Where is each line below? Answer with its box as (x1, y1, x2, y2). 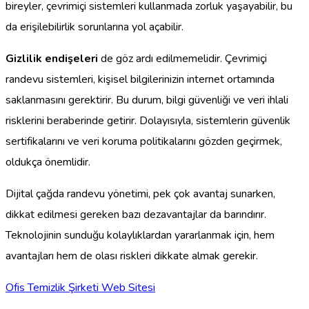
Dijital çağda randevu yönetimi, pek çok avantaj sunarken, (6, 186, 275, 201)
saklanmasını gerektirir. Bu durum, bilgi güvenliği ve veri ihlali (6, 92, 288, 108)
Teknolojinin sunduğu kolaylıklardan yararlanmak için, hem (6, 227, 275, 243)
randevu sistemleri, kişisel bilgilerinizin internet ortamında (6, 71, 275, 87)
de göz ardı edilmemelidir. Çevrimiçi (98, 50, 267, 66)
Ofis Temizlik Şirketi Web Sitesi (6, 279, 155, 295)
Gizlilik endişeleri (6, 50, 98, 66)
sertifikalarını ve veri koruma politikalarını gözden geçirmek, (6, 133, 282, 149)
